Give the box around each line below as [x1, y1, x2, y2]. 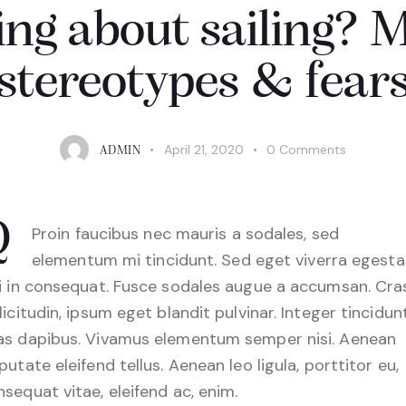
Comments [278, 140, 346, 158]
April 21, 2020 [164, 140, 245, 158]
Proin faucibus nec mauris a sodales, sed [31, 222, 339, 245]
